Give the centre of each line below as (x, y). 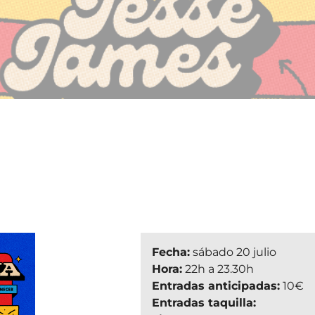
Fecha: (171, 252)
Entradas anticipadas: (216, 285)
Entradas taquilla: (204, 302)
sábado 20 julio (233, 252)
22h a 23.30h (218, 269)
